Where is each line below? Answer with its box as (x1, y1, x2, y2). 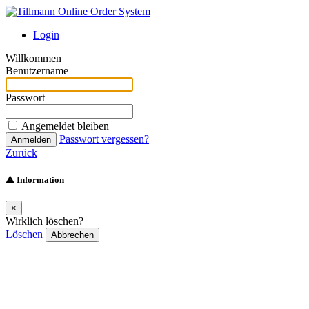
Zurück (6, 147, 37, 159)
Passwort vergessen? (59, 133, 149, 145)
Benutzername (6, 65, 68, 77)
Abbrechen (51, 230, 94, 241)
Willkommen (6, 52, 61, 64)
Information (14, 175, 64, 186)
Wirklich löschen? (6, 215, 83, 228)
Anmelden (11, 134, 51, 145)
